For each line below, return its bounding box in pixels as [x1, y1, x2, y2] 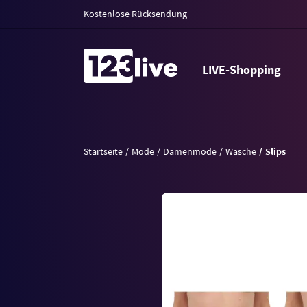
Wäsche [225, 145, 256, 158]
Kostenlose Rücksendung [84, 8, 187, 20]
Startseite [84, 145, 123, 158]
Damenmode [163, 145, 217, 158]
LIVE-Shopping [208, 62, 281, 77]
